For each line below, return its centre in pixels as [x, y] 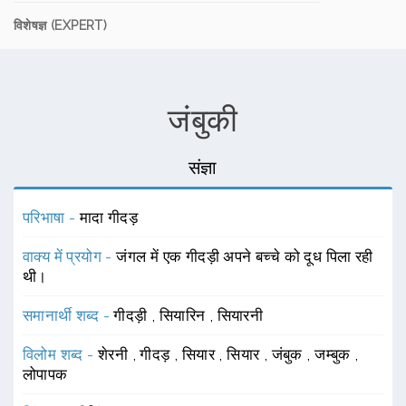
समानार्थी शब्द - [68, 315]
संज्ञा [203, 168]
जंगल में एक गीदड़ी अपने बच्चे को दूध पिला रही [245, 256]
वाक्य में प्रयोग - [70, 256]
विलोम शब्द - [60, 354]
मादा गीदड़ [109, 217]
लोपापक [45, 374]
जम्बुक [335, 354]
